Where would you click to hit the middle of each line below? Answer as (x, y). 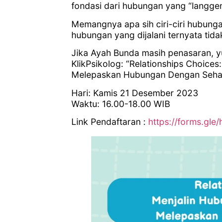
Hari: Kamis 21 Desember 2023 (135, 93)
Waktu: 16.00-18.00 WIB (121, 104)
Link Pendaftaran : (110, 121)
